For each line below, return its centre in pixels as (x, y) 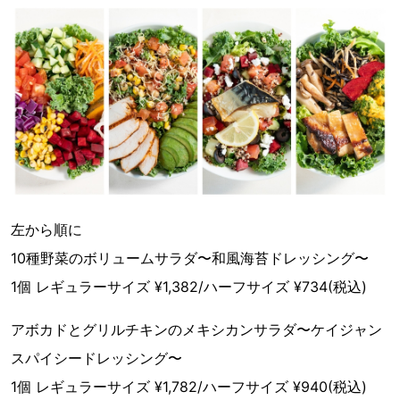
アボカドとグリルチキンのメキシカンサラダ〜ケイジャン (196, 329)
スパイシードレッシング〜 (96, 358)
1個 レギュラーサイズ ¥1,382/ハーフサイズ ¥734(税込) (189, 286)
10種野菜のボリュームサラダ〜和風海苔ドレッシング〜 (190, 258)
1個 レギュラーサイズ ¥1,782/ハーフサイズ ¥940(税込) (189, 386)
